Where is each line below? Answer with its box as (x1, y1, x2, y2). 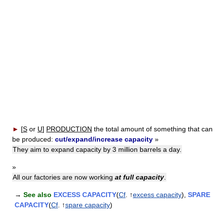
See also (23, 191, 52, 199)
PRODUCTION (46, 125, 92, 133)
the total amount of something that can (94, 125, 213, 133)
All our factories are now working (13, 173, 115, 181)
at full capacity (115, 173, 164, 181)
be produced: (12, 135, 55, 143)
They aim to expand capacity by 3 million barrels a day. (13, 145, 182, 153)
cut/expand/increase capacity (55, 135, 153, 143)
